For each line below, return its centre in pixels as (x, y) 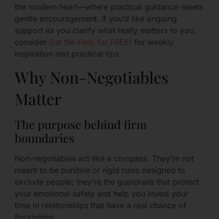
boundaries (44, 138)
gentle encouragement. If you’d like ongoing (96, 18)
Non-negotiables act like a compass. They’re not (104, 159)
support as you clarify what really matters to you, (105, 30)
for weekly (153, 42)
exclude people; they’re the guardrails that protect (107, 182)
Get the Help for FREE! (90, 42)
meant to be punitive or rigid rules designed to (100, 170)
